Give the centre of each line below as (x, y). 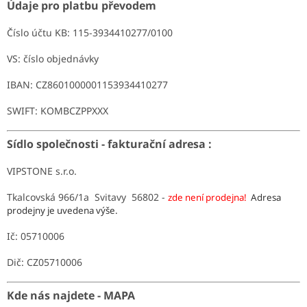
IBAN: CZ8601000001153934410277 (87, 84)
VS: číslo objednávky (53, 58)
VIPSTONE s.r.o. (45, 171)
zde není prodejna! (209, 197)
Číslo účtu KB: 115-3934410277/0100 (90, 32)
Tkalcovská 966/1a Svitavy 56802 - (87, 197)
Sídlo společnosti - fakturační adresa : (111, 144)
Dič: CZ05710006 (45, 262)
